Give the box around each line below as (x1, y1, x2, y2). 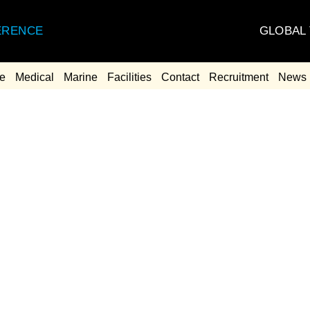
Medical (15, 71, 54, 83)
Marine (64, 71, 98, 83)
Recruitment (209, 71, 268, 83)
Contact (161, 71, 199, 83)
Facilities (107, 71, 152, 83)
